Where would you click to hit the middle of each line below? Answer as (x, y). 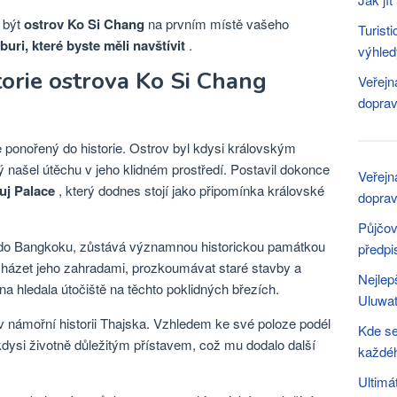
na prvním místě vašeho (217, 23)
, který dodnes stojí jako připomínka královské (190, 190)
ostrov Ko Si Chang (84, 24)
